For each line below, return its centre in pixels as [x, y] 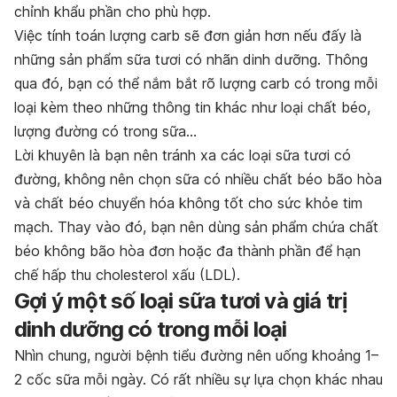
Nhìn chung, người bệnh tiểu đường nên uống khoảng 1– [196, 355]
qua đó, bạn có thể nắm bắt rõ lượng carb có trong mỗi [196, 83]
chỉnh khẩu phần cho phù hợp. [113, 11]
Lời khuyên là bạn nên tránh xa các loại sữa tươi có [183, 155]
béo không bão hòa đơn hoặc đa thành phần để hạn [187, 250]
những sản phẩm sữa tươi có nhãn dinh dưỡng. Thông [191, 59]
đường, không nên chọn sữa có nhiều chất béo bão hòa [198, 179]
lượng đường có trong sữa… [105, 131]
